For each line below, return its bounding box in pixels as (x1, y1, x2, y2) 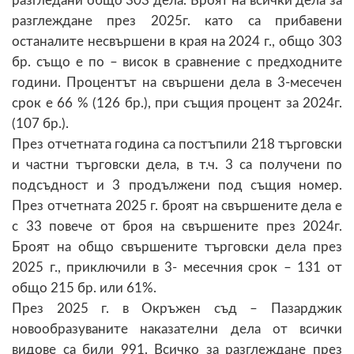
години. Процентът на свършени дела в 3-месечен (12, 75, 342, 89)
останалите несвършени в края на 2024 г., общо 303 (12, 34, 342, 48)
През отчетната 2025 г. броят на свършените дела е (12, 198, 342, 213)
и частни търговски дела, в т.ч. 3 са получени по (12, 157, 342, 171)
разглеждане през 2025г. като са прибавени (12, 13, 342, 28)
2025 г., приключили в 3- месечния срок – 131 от (12, 260, 342, 274)
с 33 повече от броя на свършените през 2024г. (12, 219, 342, 233)
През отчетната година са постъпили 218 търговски (12, 137, 342, 151)
